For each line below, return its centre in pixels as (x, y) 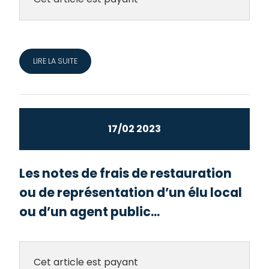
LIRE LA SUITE (55, 61)
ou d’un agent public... (90, 211)
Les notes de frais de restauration (126, 173)
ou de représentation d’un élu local (131, 192)
